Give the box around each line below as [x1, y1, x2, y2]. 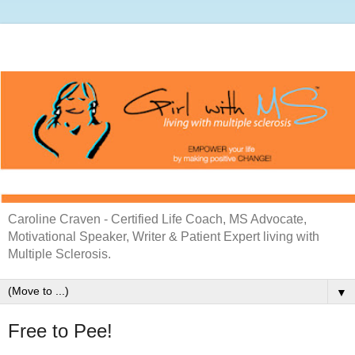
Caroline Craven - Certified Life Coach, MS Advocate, [8, 212, 307, 226]
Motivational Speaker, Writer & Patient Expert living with [8, 229, 319, 243]
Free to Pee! [8, 319, 113, 342]
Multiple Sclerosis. [8, 246, 111, 261]
